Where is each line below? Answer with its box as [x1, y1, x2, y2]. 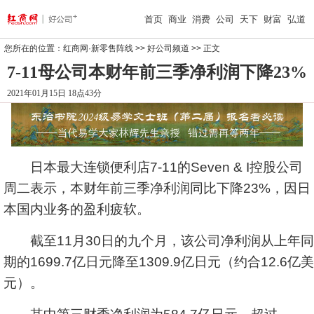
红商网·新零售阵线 [63, 43, 133, 53]
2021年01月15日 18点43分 [7, 88, 102, 98]
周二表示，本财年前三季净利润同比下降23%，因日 [4, 181, 310, 196]
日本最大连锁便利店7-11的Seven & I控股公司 [4, 160, 303, 175]
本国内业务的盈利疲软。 [4, 202, 150, 217]
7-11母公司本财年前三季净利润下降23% [7, 63, 307, 81]
